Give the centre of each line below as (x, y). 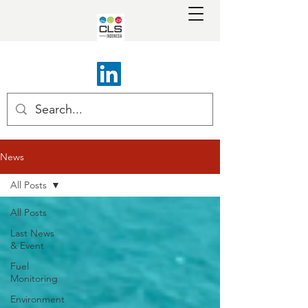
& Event (27, 245)
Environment (37, 299)
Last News (32, 233)
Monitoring (34, 278)
